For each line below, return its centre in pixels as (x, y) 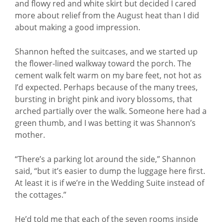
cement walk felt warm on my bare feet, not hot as (108, 75)
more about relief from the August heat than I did (107, 15)
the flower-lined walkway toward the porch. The (103, 63)
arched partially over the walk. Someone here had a (111, 111)
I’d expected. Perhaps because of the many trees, (106, 87)
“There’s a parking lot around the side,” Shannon (105, 159)
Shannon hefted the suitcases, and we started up (106, 52)
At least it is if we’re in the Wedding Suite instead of (110, 183)
